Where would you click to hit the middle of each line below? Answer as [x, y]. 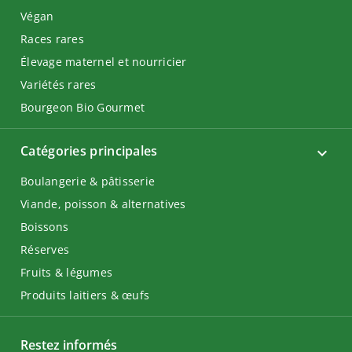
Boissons [44, 227]
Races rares [52, 39]
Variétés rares [59, 84]
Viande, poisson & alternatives [103, 204]
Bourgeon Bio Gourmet [82, 107]
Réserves [45, 249]
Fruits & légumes [66, 272]
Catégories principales [89, 151]
